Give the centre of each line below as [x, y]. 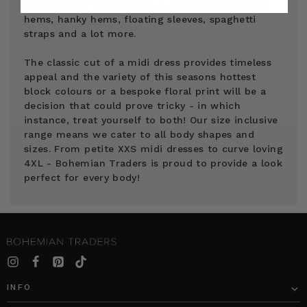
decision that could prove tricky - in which [133, 106]
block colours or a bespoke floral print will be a [145, 91]
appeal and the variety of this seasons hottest [140, 77]
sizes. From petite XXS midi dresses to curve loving [153, 149]
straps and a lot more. [80, 34]
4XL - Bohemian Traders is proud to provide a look [153, 163]
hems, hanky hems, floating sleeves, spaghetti [140, 20]
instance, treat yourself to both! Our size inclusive [151, 120]
